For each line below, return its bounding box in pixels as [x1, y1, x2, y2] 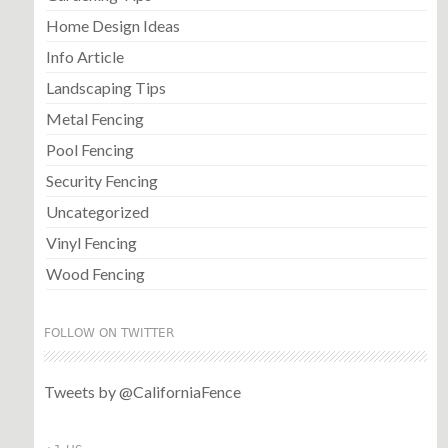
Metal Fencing [45, 108, 144, 128]
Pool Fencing [45, 139, 134, 159]
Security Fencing [45, 170, 158, 190]
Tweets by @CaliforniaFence [43, 381, 241, 401]
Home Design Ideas [45, 15, 180, 35]
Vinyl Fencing [45, 232, 137, 252]
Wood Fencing [45, 263, 145, 283]
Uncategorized [45, 201, 149, 221]
